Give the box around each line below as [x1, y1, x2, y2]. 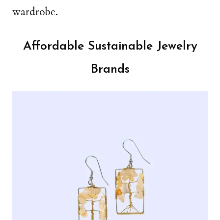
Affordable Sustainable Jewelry [23, 40, 197, 53]
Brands [90, 63, 130, 76]
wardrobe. [12, 5, 58, 20]
